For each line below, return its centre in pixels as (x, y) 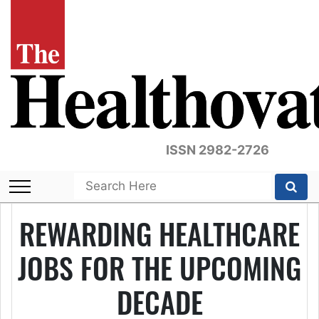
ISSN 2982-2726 (217, 150)
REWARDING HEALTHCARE (159, 234)
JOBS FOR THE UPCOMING (159, 268)
